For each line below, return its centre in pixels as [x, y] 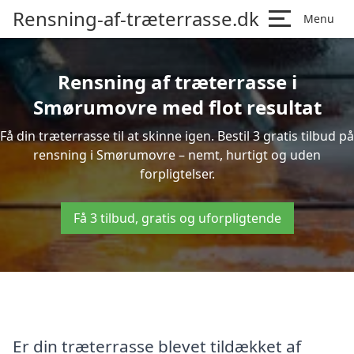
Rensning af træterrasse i [177, 82]
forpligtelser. [177, 174]
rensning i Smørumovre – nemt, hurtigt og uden [177, 155]
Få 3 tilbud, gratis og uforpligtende [177, 218]
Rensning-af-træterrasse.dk [136, 19]
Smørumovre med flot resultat [177, 107]
